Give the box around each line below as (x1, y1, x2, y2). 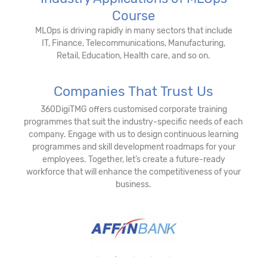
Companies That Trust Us (54, 82, 213, 100)
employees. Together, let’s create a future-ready (42, 154, 225, 164)
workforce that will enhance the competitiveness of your (26, 166, 241, 177)
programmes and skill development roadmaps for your (32, 141, 235, 152)
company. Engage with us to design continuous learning (29, 129, 238, 139)
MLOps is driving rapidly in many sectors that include (35, 25, 232, 36)
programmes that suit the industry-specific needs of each (24, 116, 243, 127)
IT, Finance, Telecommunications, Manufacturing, (42, 38, 225, 48)
